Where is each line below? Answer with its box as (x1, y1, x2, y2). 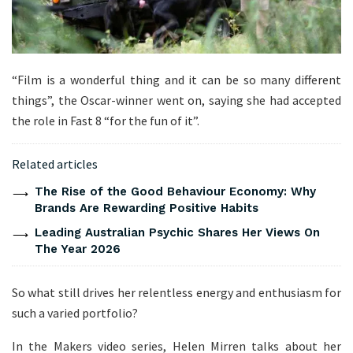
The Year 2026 (34, 242, 121, 257)
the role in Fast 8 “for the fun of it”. (12, 113, 199, 129)
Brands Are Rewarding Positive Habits (34, 201, 258, 216)
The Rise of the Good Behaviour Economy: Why (34, 184, 316, 199)
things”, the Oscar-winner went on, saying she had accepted (12, 92, 341, 109)
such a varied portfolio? (12, 305, 140, 321)
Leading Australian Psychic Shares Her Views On (34, 225, 320, 240)
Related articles (12, 156, 98, 173)
